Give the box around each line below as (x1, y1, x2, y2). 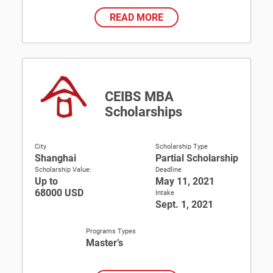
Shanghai (35, 152, 76, 164)
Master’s (85, 237, 123, 249)
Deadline (155, 166, 182, 174)
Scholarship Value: (35, 166, 91, 174)
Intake (155, 189, 174, 197)
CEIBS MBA (105, 89, 174, 104)
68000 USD (35, 187, 83, 199)
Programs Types (85, 227, 136, 235)
